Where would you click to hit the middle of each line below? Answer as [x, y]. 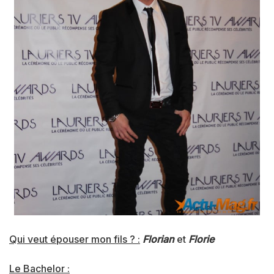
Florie [201, 239]
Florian [158, 239]
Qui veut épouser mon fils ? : [75, 239]
